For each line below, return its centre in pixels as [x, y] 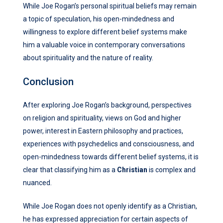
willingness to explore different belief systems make [105, 32]
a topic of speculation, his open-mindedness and [99, 19]
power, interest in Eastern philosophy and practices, [103, 131]
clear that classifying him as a [70, 170]
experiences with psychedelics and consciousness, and [109, 144]
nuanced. [37, 183]
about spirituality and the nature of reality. [88, 58]
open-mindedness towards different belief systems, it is [111, 157]
